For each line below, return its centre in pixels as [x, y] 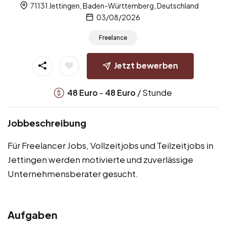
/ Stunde [154, 92]
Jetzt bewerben [146, 66]
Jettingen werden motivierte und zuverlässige [100, 159]
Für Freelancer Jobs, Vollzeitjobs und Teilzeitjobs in [110, 145]
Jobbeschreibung [47, 123]
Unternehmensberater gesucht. [73, 173]
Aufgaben [33, 214]
